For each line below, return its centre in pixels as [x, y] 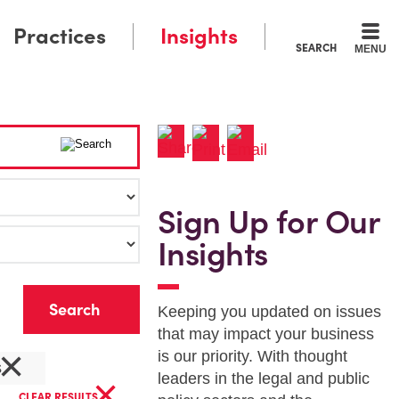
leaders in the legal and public [263, 379]
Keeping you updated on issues [269, 312]
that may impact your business [265, 334]
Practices [60, 36]
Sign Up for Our [269, 222]
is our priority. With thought [252, 356]
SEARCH [316, 48]
